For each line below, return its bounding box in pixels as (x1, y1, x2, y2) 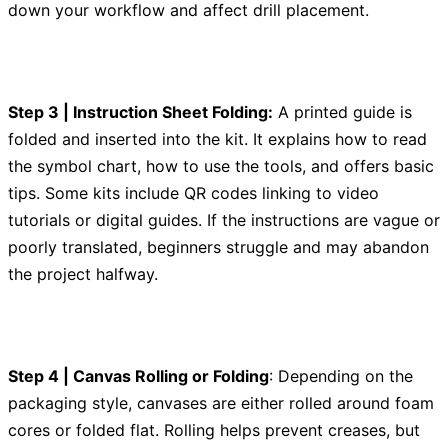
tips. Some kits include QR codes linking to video (8, 183, 379, 204)
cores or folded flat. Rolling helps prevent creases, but (8, 420, 420, 441)
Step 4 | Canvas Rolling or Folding (8, 366, 269, 387)
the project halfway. (8, 264, 158, 285)
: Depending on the (269, 366, 413, 387)
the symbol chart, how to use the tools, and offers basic (8, 156, 434, 177)
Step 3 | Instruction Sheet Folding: (8, 102, 273, 123)
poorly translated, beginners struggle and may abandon (8, 237, 429, 258)
